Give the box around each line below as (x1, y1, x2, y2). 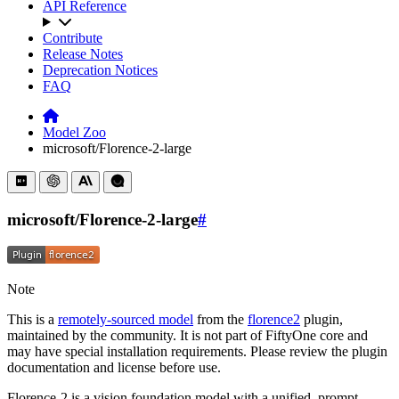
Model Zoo (43, 125, 106, 140)
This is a (7, 312, 58, 328)
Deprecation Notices (43, 62, 158, 77)
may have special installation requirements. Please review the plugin (7, 344, 387, 360)
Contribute (43, 30, 102, 45)
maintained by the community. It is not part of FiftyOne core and (7, 328, 368, 344)
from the (193, 312, 248, 328)
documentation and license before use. (7, 360, 221, 376)
